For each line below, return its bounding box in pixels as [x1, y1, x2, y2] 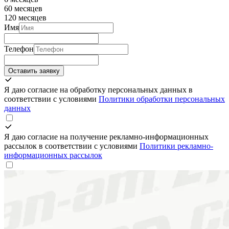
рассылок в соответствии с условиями [4, 141, 140, 150]
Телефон [4, 44, 34, 53]
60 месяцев [4, 4, 42, 13]
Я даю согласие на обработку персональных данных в [4, 85, 193, 94]
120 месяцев [4, 13, 47, 22]
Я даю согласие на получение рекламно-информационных [4, 132, 209, 141]
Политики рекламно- [140, 141, 213, 150]
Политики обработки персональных [99, 94, 225, 103]
